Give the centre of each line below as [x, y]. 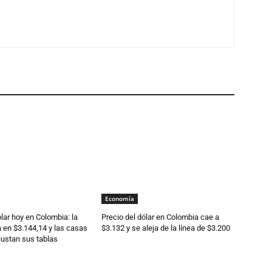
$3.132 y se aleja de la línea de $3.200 [166, 228]
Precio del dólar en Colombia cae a [161, 217]
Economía [120, 198]
